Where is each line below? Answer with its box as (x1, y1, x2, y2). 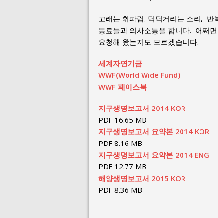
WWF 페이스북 (98, 82, 147, 91)
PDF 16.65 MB (98, 115, 146, 125)
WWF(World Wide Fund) (98, 70, 180, 80)
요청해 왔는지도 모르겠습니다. (98, 37, 199, 47)
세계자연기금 (98, 58, 142, 68)
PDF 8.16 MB (98, 138, 142, 148)
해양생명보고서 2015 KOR (98, 173, 185, 183)
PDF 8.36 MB (98, 185, 142, 195)
